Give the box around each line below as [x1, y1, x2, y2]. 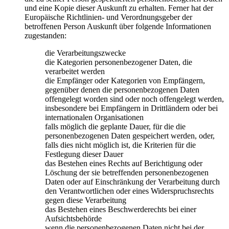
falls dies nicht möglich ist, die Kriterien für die [45, 141, 196, 150]
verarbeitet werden [45, 67, 105, 76]
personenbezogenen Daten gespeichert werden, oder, [45, 131, 215, 141]
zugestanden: [25, 31, 66, 40]
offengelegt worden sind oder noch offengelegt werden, [45, 95, 224, 104]
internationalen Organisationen [45, 113, 144, 122]
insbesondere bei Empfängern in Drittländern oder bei [45, 104, 218, 113]
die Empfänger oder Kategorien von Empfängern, [45, 76, 205, 85]
